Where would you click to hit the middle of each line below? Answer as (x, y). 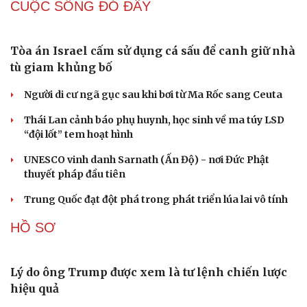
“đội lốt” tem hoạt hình (78, 135)
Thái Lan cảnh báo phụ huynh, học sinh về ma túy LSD (154, 120)
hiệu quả (35, 289)
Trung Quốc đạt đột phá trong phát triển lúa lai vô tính (156, 200)
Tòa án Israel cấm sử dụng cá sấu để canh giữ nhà (153, 51)
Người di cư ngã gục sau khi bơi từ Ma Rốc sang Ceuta (153, 95)
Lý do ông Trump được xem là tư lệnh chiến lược (149, 272)
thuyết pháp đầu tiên (75, 174)
